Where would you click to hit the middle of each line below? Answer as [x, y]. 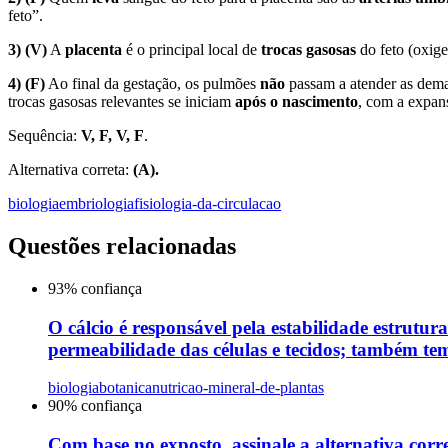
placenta [93, 50]
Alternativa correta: [70, 170]
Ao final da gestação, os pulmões [152, 84]
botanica [125, 388]
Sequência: [44, 136]
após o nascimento [296, 102]
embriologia [96, 204]
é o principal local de [191, 50]
